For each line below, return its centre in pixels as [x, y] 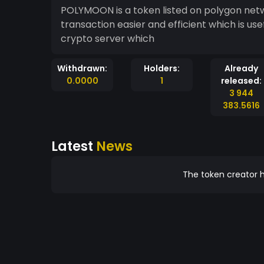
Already [241, 68]
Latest [74, 146]
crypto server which [108, 39]
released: [241, 81]
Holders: [162, 68]
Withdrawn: [82, 68]
